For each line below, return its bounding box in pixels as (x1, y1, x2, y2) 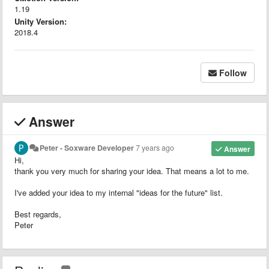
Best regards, (14, 208, 61, 220)
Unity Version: (14, 15, 67, 27)
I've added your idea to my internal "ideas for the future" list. (14, 186, 223, 198)
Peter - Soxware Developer (40, 142, 134, 153)
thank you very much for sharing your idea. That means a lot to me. (14, 165, 249, 177)
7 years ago (136, 142, 175, 153)
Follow (219, 66, 247, 79)
